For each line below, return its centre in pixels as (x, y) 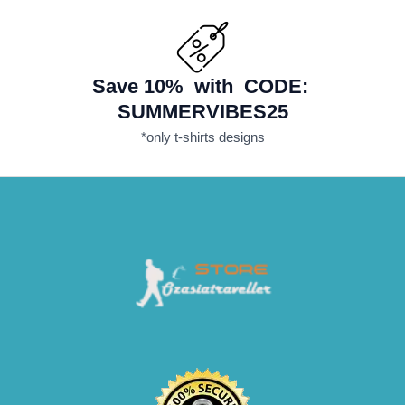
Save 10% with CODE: (202, 86)
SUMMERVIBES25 (202, 111)
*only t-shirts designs (202, 137)
